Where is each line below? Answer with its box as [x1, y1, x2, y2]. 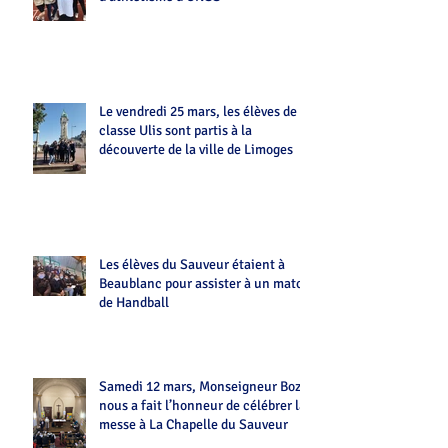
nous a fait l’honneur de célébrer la [99, 396, 306, 414]
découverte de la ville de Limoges [99, 140, 293, 158]
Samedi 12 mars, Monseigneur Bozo [99, 377, 308, 395]
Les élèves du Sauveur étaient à [99, 255, 285, 273]
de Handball [99, 293, 169, 311]
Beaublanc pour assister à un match [99, 274, 311, 292]
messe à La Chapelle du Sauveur [99, 415, 288, 433]
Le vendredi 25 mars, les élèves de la [99, 102, 311, 120]
